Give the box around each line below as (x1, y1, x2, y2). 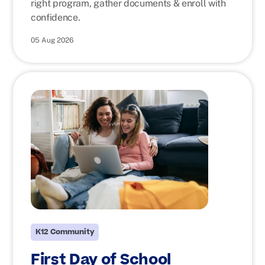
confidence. (31, 12, 80, 23)
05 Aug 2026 (31, 36, 73, 44)
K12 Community (35, 227, 94, 237)
